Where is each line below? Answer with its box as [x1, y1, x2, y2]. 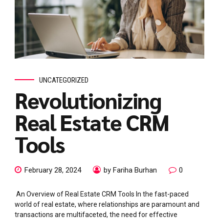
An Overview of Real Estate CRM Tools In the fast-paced [15, 190, 189, 198]
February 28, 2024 [24, 166, 81, 175]
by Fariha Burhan [104, 166, 157, 175]
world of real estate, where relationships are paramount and [15, 200, 199, 209]
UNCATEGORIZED [39, 75, 88, 85]
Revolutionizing [15, 85, 161, 114]
